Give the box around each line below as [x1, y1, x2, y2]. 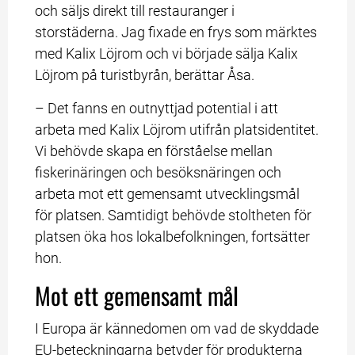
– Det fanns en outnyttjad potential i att [35, 99, 279, 116]
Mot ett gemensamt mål [35, 277, 239, 314]
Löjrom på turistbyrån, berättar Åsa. [35, 67, 255, 84]
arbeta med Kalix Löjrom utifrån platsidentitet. [35, 120, 319, 138]
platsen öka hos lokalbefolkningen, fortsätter [35, 227, 311, 245]
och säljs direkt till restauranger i [35, 2, 235, 20]
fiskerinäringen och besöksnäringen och [35, 163, 282, 181]
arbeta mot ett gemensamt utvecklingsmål [35, 185, 300, 202]
